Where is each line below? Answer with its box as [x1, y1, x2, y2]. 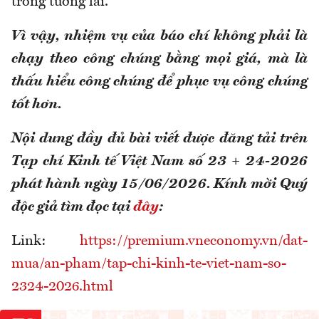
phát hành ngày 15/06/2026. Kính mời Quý [11, 177, 308, 192]
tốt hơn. [11, 98, 62, 113]
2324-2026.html [11, 280, 113, 295]
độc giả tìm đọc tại [11, 200, 133, 215]
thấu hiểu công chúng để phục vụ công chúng [11, 75, 308, 90]
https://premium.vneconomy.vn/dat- [80, 234, 308, 249]
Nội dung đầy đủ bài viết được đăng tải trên [11, 132, 308, 147]
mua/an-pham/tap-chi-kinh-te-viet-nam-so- [11, 257, 286, 272]
